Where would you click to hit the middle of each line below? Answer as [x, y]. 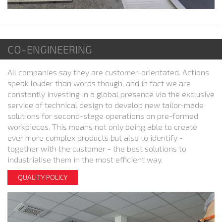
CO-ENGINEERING [50, 49]
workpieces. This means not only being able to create [102, 127]
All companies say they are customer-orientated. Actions [108, 72]
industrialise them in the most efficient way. [85, 160]
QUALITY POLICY [43, 177]
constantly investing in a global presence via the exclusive [111, 94]
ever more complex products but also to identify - [95, 138]
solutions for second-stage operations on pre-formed [103, 116]
